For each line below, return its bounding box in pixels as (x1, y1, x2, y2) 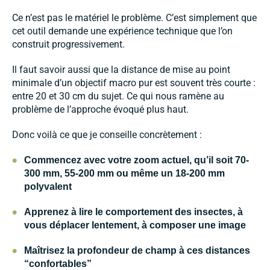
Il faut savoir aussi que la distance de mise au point (12, 64, 230, 76)
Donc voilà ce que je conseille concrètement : (12, 129, 202, 141)
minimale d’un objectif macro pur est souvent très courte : (12, 77, 256, 89)
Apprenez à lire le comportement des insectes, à (24, 207, 243, 218)
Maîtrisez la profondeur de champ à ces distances (24, 245, 250, 256)
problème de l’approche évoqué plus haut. (12, 104, 189, 116)
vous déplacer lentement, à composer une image (24, 220, 246, 231)
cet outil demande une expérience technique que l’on (12, 25, 233, 37)
